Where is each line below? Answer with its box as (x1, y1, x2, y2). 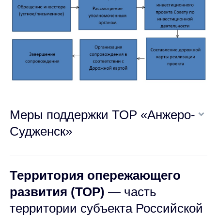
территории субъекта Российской (10, 201, 203, 216)
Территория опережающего (10, 168, 181, 183)
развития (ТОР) (10, 184, 105, 199)
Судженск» (10, 124, 72, 139)
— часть (105, 184, 156, 199)
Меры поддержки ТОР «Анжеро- (10, 107, 195, 122)
